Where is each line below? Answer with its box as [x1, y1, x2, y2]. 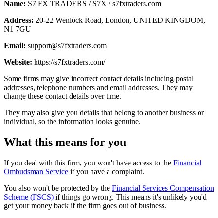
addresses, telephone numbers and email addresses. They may [4, 83, 193, 91]
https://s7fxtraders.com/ [32, 57, 105, 66]
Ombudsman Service [4, 167, 68, 176]
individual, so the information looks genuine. [4, 117, 141, 126]
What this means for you [4, 135, 126, 148]
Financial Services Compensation [112, 183, 214, 192]
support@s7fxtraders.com [28, 41, 107, 50]
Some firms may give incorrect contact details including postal [4, 74, 194, 83]
